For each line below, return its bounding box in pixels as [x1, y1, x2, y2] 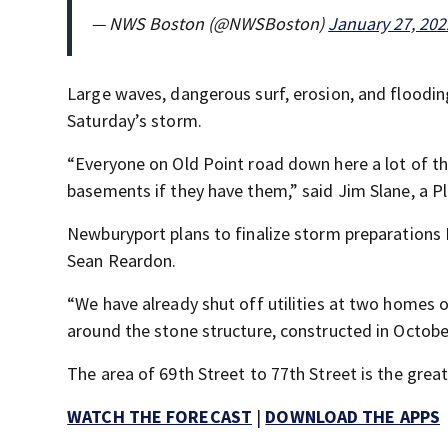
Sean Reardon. [67, 249, 177, 272]
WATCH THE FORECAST [67, 405, 252, 428]
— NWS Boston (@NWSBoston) [91, 12, 329, 35]
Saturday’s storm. [67, 109, 202, 132]
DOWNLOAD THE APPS [265, 405, 441, 428]
